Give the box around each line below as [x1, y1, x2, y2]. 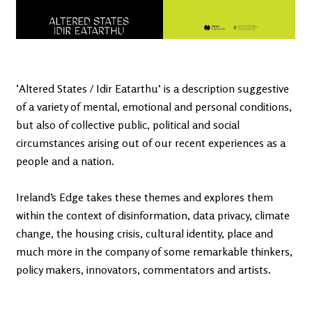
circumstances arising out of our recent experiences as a [16, 135, 286, 150]
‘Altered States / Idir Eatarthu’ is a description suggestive [16, 81, 289, 95]
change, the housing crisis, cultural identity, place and [16, 226, 273, 240]
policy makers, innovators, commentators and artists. [16, 262, 271, 276]
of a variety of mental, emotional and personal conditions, [16, 99, 292, 114]
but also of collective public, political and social [16, 117, 240, 132]
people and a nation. [16, 153, 114, 168]
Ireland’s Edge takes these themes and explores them [16, 189, 273, 204]
